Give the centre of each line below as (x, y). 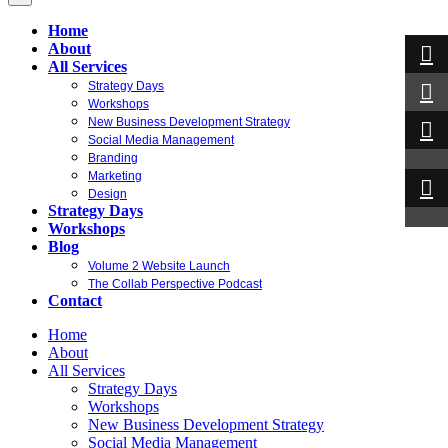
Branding (113, 158)
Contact (75, 300)
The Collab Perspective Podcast (175, 284)
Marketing (115, 176)
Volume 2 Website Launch (159, 266)
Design (107, 194)
